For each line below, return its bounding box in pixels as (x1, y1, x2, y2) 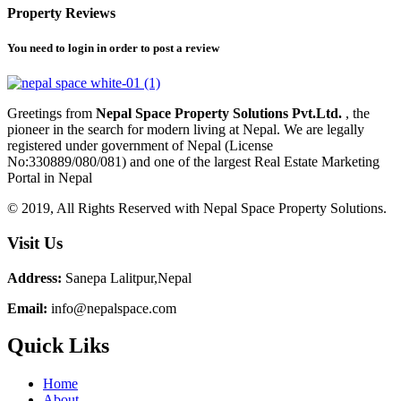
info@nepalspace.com (47, 300, 176, 316)
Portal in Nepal (7, 170, 92, 186)
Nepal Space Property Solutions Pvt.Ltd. (96, 106, 346, 122)
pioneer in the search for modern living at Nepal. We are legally (7, 122, 364, 138)
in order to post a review (94, 40, 219, 55)
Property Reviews (7, 4, 115, 21)
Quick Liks (7, 334, 109, 358)
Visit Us (7, 233, 63, 252)
